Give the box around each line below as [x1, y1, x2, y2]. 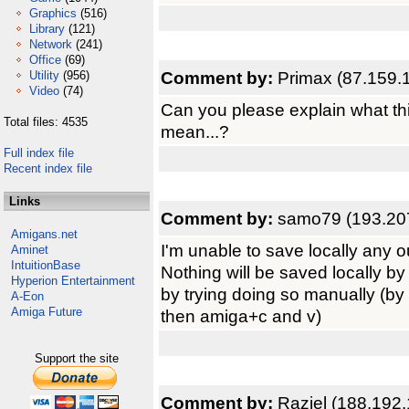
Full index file [4, 146, 74, 160]
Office [29, 53, 61, 67]
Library [29, 22, 65, 36]
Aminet [11, 243, 48, 257]
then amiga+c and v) [161, 306, 321, 326]
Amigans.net [11, 227, 78, 241]
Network [29, 37, 72, 51]
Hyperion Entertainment [11, 274, 135, 288]
